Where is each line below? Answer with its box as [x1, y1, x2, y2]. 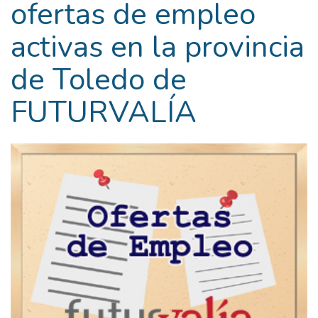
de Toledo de [11, 60, 187, 100]
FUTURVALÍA [11, 92, 197, 133]
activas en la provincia [11, 27, 305, 67]
